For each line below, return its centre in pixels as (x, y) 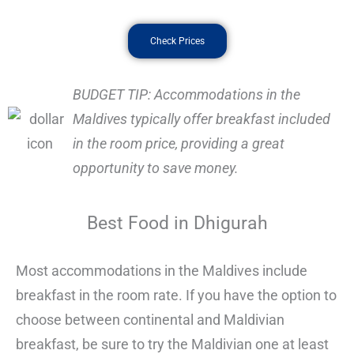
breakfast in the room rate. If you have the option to (176, 296)
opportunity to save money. (155, 168)
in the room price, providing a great (178, 144)
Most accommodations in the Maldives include (162, 271)
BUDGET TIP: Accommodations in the (186, 95)
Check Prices (177, 41)
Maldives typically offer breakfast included (201, 119)
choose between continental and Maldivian (150, 320)
